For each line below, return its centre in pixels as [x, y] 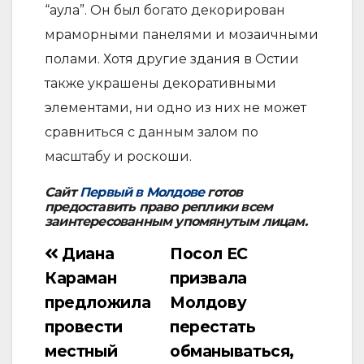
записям [75, 318]
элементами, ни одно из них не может [175, 107]
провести [84, 326]
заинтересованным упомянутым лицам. [176, 221]
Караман [81, 277]
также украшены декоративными [160, 83]
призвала [208, 277]
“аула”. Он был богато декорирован [165, 10]
